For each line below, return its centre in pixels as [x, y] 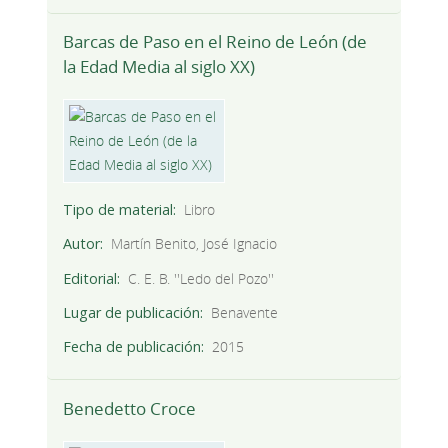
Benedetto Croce [129, 409]
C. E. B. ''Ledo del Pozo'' [201, 278]
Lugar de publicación [131, 312]
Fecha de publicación [131, 346]
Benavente [245, 312]
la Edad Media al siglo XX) [158, 67]
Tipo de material [117, 210]
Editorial [89, 278]
